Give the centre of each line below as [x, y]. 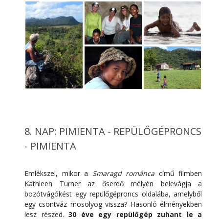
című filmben [178, 174]
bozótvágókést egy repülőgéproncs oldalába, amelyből [113, 194]
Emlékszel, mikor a [58, 174]
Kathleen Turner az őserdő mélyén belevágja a [113, 184]
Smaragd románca [123, 174]
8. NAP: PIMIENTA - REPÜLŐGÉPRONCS [113, 131]
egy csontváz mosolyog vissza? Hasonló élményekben [113, 204]
